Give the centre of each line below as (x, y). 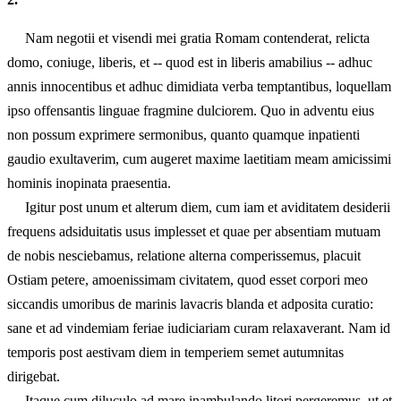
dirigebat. (34, 376)
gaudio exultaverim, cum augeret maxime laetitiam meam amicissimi (199, 159)
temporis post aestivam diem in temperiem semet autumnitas (175, 352)
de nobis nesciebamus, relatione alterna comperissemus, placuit (184, 256)
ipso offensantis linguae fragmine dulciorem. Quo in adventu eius (191, 111)
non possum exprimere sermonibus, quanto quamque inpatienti (183, 135)
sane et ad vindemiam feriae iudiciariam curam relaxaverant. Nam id (199, 328)
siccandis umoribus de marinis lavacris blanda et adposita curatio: (190, 304)
